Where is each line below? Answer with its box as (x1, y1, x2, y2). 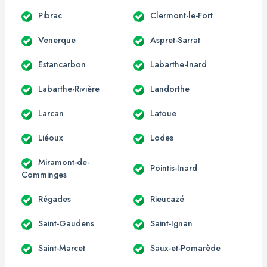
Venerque (38, 33, 76, 46)
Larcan (38, 107, 64, 119)
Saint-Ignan (150, 217, 193, 229)
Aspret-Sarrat (150, 33, 200, 46)
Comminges (21, 168, 67, 181)
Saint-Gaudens (38, 217, 94, 229)
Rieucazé (150, 193, 184, 205)
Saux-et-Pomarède (150, 241, 221, 254)
